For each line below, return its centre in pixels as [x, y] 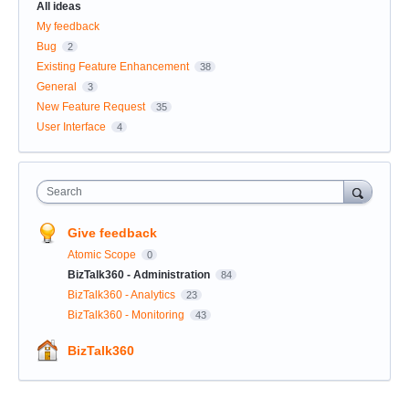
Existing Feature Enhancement [113, 66]
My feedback [68, 26]
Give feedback [112, 232]
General [57, 86]
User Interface [71, 126]
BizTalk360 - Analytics [123, 294]
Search [64, 191]
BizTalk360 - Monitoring [127, 315]
